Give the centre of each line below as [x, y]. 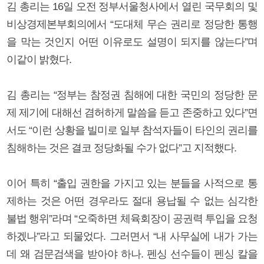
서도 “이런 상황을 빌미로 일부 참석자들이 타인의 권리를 [132, 130]
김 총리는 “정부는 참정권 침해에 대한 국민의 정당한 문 [132, 95]
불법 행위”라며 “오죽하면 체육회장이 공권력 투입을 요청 [132, 218]
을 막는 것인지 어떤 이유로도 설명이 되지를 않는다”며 [132, 42]
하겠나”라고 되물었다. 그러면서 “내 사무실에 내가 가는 [132, 236]
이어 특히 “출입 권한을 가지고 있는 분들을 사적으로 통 [132, 183]
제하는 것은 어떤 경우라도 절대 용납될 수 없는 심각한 [132, 201]
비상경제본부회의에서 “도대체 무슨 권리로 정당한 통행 [132, 24]
